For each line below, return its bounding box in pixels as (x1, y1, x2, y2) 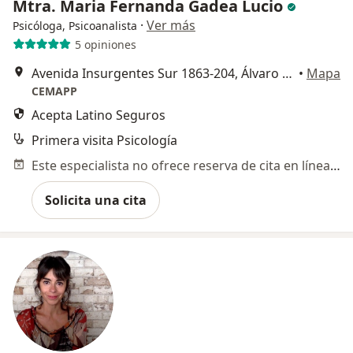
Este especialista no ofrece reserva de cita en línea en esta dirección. (330, 157, 340, 175)
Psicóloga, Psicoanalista (13, 18, 137, 34)
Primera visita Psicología (32, 132, 177, 150)
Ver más (147, 17, 195, 35)
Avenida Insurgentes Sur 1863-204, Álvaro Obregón (282, 65, 292, 83)
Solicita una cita (45, 191, 147, 210)
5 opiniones (74, 36, 136, 52)
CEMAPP (32, 84, 77, 99)
